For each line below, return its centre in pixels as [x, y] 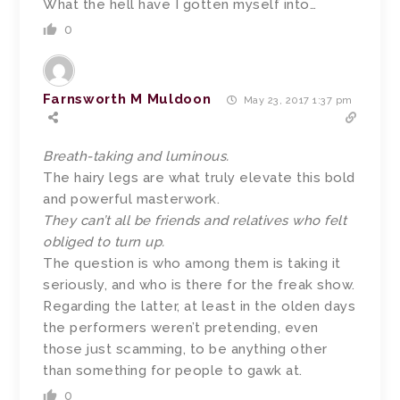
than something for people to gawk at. [173, 370]
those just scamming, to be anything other [185, 349]
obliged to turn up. [104, 242]
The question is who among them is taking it [192, 263]
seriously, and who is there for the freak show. [199, 284]
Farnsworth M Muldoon [127, 100]
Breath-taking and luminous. [136, 156]
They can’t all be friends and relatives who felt [195, 220]
